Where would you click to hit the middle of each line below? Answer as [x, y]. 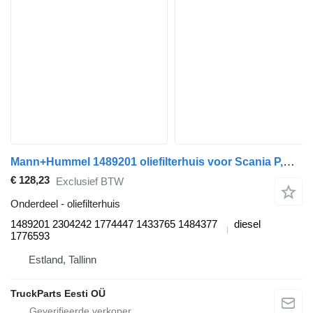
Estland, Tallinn [63, 260]
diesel [247, 224]
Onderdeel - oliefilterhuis [65, 204]
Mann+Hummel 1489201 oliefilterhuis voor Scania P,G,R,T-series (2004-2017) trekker [289, 162]
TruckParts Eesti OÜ [58, 294]
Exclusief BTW [90, 181]
